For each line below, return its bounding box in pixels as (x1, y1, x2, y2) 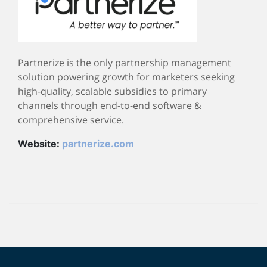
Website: (18, 137, 62, 150)
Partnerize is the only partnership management (18, 55, 231, 69)
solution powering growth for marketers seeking (18, 70, 235, 83)
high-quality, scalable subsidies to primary (18, 84, 207, 98)
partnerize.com (62, 137, 134, 150)
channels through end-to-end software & (18, 98, 201, 112)
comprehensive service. (18, 113, 124, 126)
